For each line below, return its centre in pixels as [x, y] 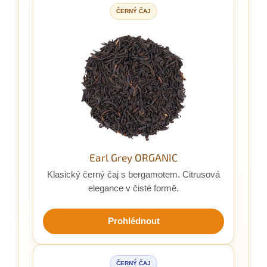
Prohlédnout [133, 221]
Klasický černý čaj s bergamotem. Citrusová [133, 174]
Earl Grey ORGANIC [133, 157]
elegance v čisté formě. [133, 188]
